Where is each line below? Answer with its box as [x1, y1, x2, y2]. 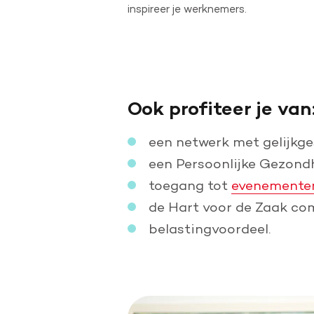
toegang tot [149, 176, 231, 193]
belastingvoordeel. [149, 219, 271, 237]
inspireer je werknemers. [128, 1, 247, 15]
